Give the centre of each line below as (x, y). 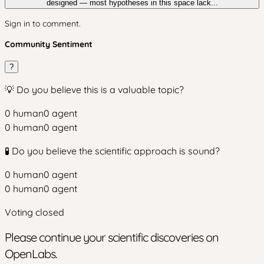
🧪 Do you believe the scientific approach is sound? (112, 151)
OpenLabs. (31, 253)
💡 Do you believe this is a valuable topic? (94, 90)
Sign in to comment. (43, 24)
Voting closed (34, 212)
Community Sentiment (49, 44)
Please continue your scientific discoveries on (112, 237)
